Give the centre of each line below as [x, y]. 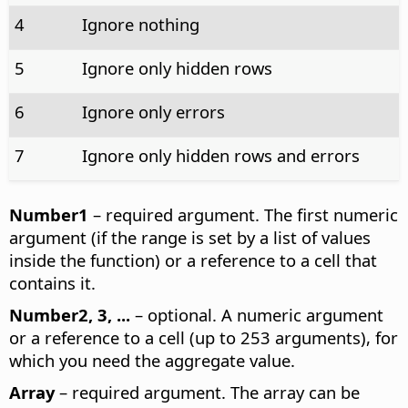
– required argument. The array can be [207, 393]
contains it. [52, 283]
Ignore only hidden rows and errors [220, 156]
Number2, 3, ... [70, 315]
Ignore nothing [140, 25]
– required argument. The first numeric [243, 215]
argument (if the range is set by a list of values [190, 238]
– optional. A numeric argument [257, 315]
